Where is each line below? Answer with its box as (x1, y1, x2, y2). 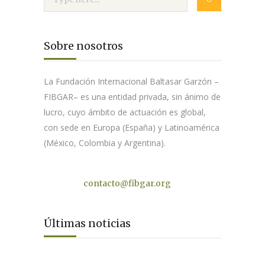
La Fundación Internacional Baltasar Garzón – (44, 76, 219, 88)
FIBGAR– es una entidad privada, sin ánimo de (44, 91, 221, 103)
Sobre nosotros (44, 39, 123, 53)
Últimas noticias (44, 216, 131, 231)
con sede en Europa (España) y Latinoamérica (44, 122, 219, 134)
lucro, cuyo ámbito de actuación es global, (44, 106, 206, 118)
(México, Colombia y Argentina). (44, 137, 166, 149)
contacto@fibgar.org (82, 178, 171, 189)
